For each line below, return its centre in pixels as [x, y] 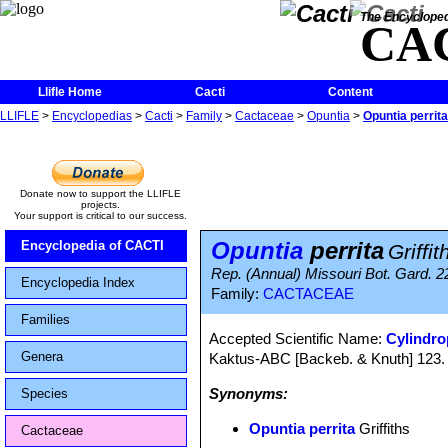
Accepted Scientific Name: [298, 338]
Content [350, 92]
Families [45, 319]
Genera [42, 356]
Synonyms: [249, 393]
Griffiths [383, 428]
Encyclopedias [92, 116]
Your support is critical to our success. [100, 215]
